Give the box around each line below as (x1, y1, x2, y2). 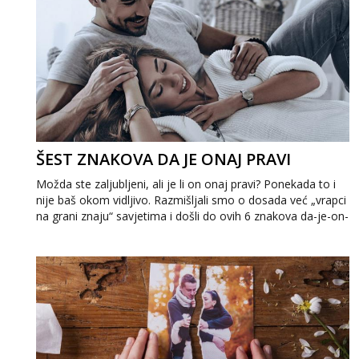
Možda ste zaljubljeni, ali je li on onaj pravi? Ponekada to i (36, 176, 336, 192)
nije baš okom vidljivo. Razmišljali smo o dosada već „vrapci (36, 192, 346, 208)
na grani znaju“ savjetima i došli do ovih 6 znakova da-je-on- (36, 208, 349, 224)
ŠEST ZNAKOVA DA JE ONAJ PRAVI (36, 148, 291, 170)
